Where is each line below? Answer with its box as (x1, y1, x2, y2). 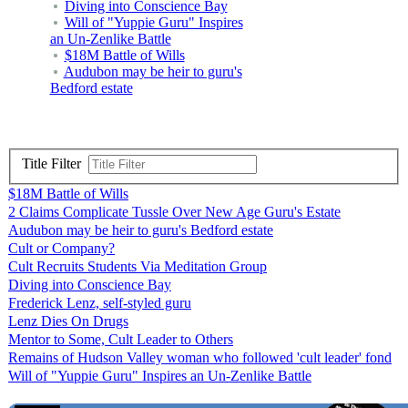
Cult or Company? (8, 240, 115, 257)
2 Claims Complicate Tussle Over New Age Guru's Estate (8, 204, 341, 220)
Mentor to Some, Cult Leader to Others (8, 331, 233, 348)
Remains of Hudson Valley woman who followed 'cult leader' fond (8, 350, 392, 366)
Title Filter (22, 156, 88, 172)
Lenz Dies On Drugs (8, 313, 128, 330)
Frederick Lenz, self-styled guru (8, 295, 191, 311)
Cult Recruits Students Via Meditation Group (8, 259, 267, 275)
